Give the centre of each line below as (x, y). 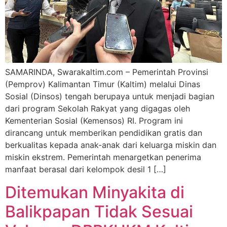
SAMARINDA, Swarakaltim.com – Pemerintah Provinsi (107, 72)
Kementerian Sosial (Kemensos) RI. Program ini (94, 121)
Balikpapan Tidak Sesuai (99, 211)
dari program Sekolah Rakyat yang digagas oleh (98, 109)
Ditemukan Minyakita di (95, 192)
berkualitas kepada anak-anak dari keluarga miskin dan (111, 145)
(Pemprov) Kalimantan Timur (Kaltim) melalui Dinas (103, 84)
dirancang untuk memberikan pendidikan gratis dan (104, 133)
